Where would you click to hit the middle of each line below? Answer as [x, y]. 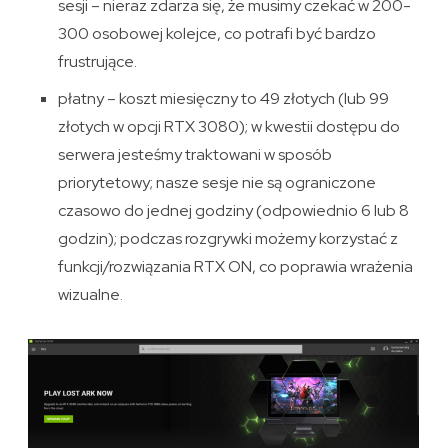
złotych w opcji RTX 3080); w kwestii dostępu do [229, 127]
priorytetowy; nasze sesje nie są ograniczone [217, 183]
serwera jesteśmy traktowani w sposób [195, 155]
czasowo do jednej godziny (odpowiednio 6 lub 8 [234, 211]
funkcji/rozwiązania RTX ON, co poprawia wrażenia [236, 267]
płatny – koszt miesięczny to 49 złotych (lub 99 [224, 99]
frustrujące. [98, 62]
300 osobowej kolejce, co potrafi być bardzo [217, 34]
